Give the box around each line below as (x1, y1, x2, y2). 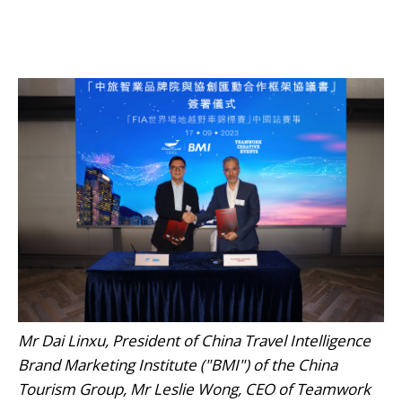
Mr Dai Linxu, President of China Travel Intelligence (18, 330, 371, 352)
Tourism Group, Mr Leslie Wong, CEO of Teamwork (18, 379, 371, 400)
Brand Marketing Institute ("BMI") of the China (18, 354, 337, 376)
